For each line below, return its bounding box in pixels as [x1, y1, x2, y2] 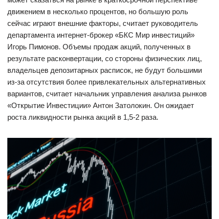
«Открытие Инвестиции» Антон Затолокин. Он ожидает [7, 101, 194, 110]
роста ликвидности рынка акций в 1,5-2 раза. [7, 113, 158, 122]
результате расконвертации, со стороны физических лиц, [7, 54, 202, 63]
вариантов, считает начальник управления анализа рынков [7, 89, 207, 98]
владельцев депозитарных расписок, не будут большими [7, 66, 202, 75]
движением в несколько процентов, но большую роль [7, 7, 188, 16]
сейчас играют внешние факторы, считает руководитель [7, 19, 198, 28]
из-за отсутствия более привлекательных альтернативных [7, 78, 206, 87]
